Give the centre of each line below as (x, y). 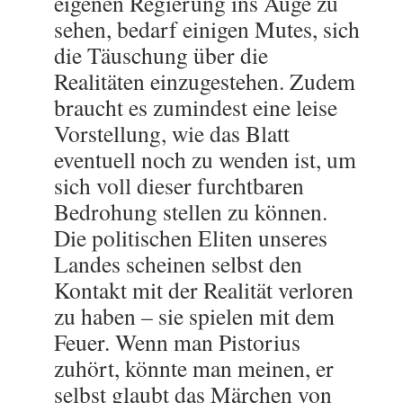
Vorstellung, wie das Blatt (172, 133)
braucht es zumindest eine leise (196, 107)
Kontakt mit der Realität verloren (204, 290)
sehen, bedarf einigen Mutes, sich (207, 29)
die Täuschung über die (161, 55)
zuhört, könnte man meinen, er (194, 368)
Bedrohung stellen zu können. (191, 211)
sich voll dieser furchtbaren (179, 185)
